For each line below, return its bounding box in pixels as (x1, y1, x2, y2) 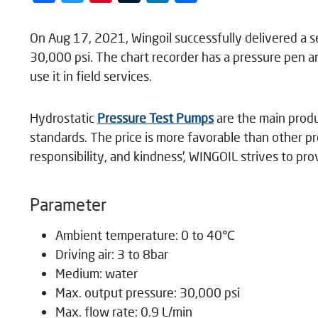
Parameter (30, 193, 106, 214)
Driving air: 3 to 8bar (55, 246, 168, 262)
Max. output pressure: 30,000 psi (55, 284, 240, 300)
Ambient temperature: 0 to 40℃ (55, 226, 235, 243)
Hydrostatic (30, 109, 97, 126)
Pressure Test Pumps (97, 109, 214, 126)
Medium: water (55, 265, 138, 281)
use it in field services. (30, 67, 152, 84)
